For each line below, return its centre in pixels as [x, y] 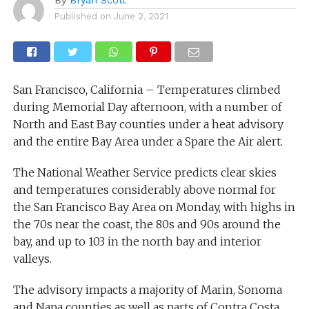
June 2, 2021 [141, 16]
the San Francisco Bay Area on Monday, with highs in [154, 207]
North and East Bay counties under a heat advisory [148, 124]
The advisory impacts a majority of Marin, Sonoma [147, 289]
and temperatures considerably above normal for [144, 189]
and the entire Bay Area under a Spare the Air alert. [148, 141]
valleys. [32, 258]
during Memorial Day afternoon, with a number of [147, 107]
